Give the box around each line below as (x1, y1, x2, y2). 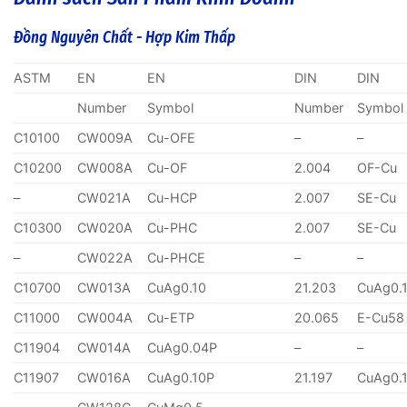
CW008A (77, 159, 134, 175)
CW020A (77, 219, 134, 235)
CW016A (77, 369, 132, 385)
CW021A (77, 189, 132, 205)
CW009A (77, 129, 134, 145)
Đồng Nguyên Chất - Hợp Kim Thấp (14, 27, 235, 47)
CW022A (77, 249, 134, 265)
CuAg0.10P (147, 369, 215, 385)
